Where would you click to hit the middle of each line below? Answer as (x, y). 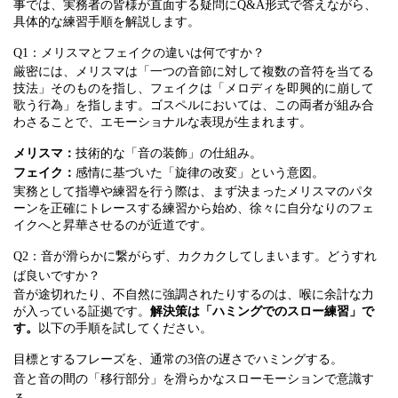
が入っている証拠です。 (82, 311)
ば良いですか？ (57, 276)
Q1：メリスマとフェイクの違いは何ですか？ (139, 53)
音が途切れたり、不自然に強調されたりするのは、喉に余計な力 (194, 295)
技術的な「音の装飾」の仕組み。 (169, 153)
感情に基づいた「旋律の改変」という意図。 (200, 173)
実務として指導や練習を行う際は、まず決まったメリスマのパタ (194, 191)
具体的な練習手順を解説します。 (107, 22)
